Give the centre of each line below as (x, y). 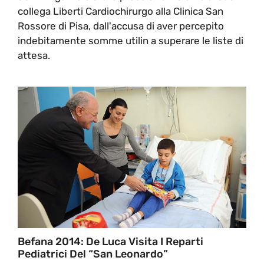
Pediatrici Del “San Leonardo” (93, 254)
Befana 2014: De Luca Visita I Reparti (110, 241)
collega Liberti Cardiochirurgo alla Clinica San (121, 11)
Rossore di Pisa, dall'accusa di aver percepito (121, 26)
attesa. (34, 55)
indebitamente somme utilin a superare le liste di (131, 40)
